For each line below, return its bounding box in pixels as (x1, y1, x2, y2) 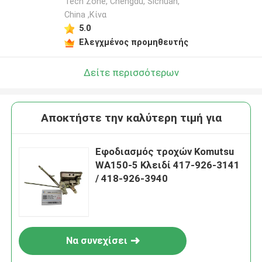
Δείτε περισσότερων (83, 66, 179, 78)
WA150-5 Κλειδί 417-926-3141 (95, 159, 240, 171)
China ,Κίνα (64, 10, 106, 20)
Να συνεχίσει (65, 235, 127, 247)
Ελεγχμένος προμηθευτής (78, 37, 188, 47)
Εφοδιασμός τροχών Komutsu (95, 146, 235, 158)
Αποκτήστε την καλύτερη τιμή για (40, 111, 222, 125)
